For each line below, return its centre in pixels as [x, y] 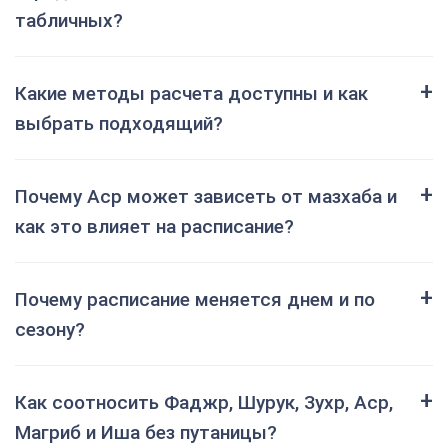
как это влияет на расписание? [154, 226]
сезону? [50, 329]
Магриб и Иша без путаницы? [146, 432]
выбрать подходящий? [119, 123]
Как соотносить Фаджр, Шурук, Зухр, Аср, [204, 402]
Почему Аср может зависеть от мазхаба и [206, 196]
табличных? [69, 20]
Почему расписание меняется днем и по [195, 299]
